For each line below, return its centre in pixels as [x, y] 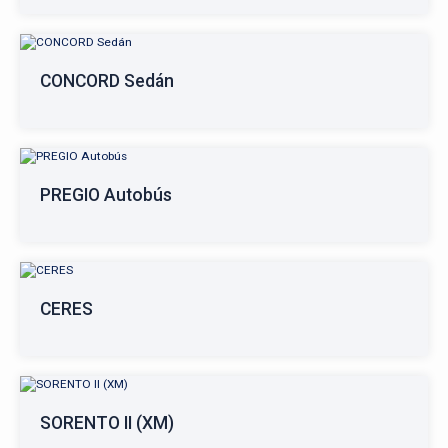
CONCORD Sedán [107, 81]
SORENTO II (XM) [107, 423]
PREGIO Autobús [106, 195]
